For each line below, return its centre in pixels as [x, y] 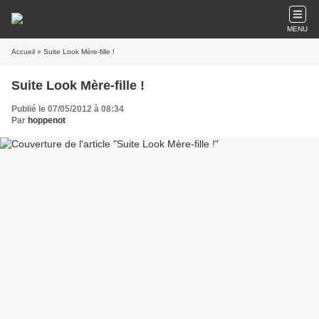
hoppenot [47, 120]
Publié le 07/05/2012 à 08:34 [68, 109]
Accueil [23, 52]
